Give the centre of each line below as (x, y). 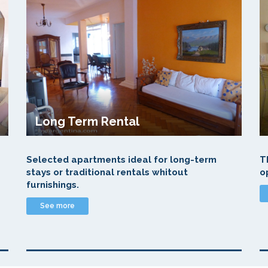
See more (57, 206)
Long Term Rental (87, 121)
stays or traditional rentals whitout (107, 172)
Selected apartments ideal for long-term (121, 160)
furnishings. (53, 185)
